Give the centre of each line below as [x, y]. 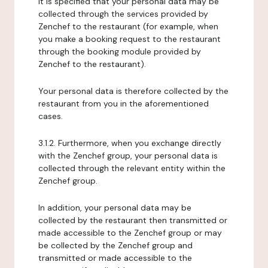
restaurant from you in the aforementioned [124, 103]
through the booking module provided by [120, 51]
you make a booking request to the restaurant [130, 39]
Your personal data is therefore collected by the [133, 91]
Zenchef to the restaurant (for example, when [128, 26]
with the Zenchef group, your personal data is [128, 156]
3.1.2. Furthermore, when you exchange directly [130, 143]
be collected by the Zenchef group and [115, 245]
